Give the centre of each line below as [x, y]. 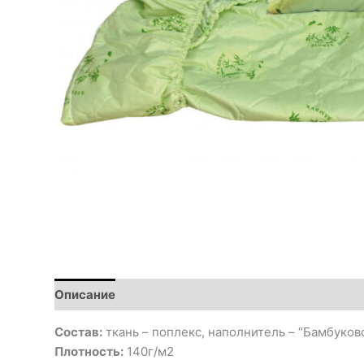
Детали [154, 294]
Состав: [78, 332]
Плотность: [89, 351]
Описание [85, 294]
